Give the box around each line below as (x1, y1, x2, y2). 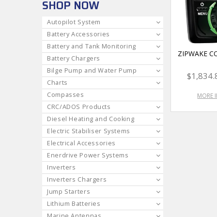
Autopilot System (47, 17, 101, 26)
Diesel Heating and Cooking (47, 114, 135, 123)
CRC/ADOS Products (47, 102, 111, 111)
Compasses (47, 90, 84, 99)
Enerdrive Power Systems (47, 151, 129, 159)
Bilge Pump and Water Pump (47, 66, 137, 75)
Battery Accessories (47, 30, 110, 38)
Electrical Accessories (47, 139, 116, 147)
